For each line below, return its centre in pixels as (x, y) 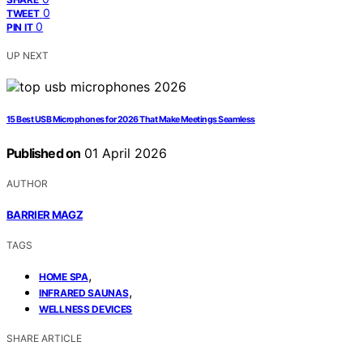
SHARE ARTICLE (44, 338)
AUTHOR (27, 184)
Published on (44, 154)
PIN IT (20, 28)
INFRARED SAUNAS (84, 293)
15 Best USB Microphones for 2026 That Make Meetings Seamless (131, 120)
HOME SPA (64, 276)
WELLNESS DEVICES (86, 309)
